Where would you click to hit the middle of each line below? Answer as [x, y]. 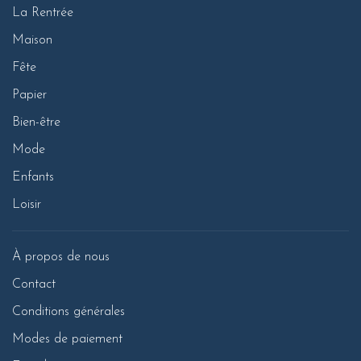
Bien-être [36, 122]
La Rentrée [43, 13]
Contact [34, 284]
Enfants [33, 177]
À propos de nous [61, 257]
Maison [32, 40]
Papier [29, 95]
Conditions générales [68, 312]
